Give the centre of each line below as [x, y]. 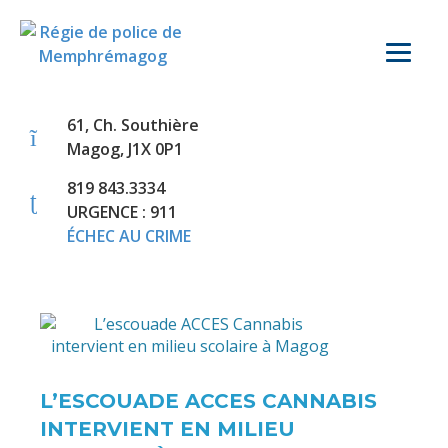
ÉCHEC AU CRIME [129, 236]
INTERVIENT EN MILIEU [167, 429]
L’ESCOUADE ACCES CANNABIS [208, 401]
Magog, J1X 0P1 [125, 149]
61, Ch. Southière [133, 125]
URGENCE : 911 [122, 212]
